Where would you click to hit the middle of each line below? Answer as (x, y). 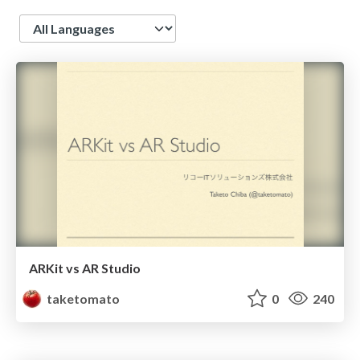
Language (47, 22)
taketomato (82, 298)
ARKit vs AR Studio (85, 268)
